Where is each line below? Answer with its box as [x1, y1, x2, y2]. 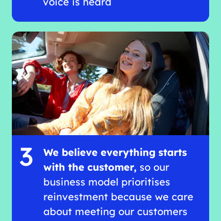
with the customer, [43, 160, 137, 173]
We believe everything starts [43, 146, 187, 158]
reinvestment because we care [43, 190, 194, 203]
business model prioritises [43, 175, 171, 188]
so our [137, 160, 170, 173]
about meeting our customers [43, 205, 188, 218]
